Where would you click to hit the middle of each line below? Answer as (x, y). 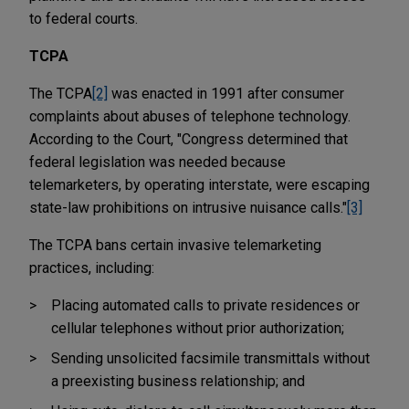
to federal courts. (84, 18)
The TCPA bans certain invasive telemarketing (175, 245)
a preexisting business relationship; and (178, 381)
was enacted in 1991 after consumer (226, 93)
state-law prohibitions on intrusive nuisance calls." (188, 207)
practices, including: (94, 267)
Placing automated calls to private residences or (205, 305)
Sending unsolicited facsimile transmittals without (210, 358)
